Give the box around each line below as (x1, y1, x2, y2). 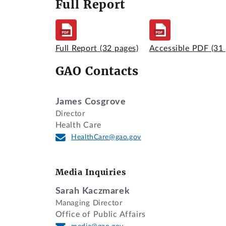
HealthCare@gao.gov (71, 133, 141, 141)
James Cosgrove (55, 97, 126, 106)
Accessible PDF (149, 44, 209, 53)
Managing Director (55, 199, 123, 207)
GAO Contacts (55, 64, 139, 79)
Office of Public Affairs (55, 210, 146, 219)
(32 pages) (100, 44, 139, 53)
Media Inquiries (55, 167, 126, 177)
